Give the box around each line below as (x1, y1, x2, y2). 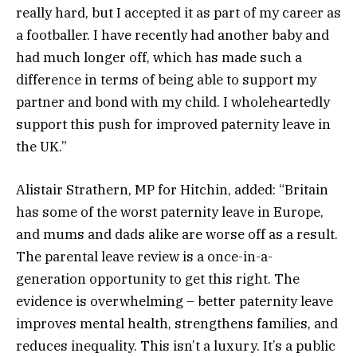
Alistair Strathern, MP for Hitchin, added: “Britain (16, 181, 328, 199)
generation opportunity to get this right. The (16, 270, 300, 288)
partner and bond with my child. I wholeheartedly (16, 93, 330, 112)
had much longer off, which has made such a (16, 49, 302, 67)
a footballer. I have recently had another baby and (16, 26, 329, 45)
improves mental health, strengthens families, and (16, 315, 338, 333)
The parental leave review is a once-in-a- (16, 248, 273, 266)
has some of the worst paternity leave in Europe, (16, 203, 324, 222)
